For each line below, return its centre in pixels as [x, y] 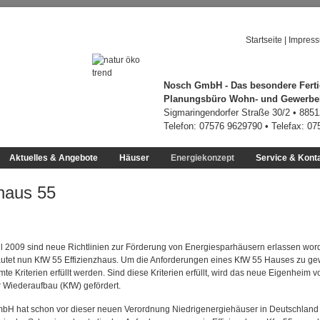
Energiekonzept [202, 158]
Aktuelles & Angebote [54, 158]
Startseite [264, 40]
